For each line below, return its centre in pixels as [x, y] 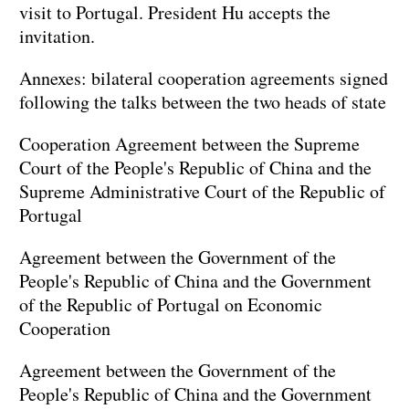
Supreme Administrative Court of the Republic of [202, 192]
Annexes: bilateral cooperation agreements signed [204, 79]
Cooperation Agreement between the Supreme [189, 144]
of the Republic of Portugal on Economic [171, 305]
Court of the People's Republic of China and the [195, 168]
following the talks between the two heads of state [203, 102]
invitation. [57, 37]
